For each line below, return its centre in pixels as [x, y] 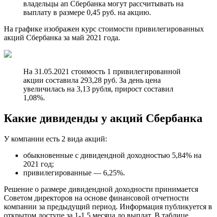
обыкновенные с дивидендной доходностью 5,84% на [112, 155]
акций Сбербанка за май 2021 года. [62, 38]
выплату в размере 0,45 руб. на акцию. [87, 13]
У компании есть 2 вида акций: [55, 139]
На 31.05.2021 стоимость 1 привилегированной [102, 72]
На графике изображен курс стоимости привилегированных [104, 29]
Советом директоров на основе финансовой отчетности [96, 198]
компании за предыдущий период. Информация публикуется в [108, 207]
